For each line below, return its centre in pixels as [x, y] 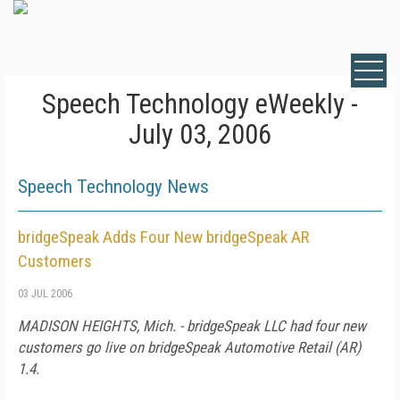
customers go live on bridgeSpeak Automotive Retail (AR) [189, 347]
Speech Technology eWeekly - [200, 104]
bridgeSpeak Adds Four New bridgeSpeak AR [163, 237]
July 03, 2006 [200, 134]
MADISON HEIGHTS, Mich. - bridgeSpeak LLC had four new [192, 326]
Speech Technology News [113, 187]
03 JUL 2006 [45, 294]
